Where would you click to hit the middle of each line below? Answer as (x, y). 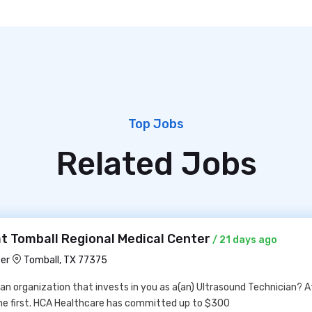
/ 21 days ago (244, 240)
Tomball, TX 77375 (65, 260)
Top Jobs (156, 124)
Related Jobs (156, 164)
